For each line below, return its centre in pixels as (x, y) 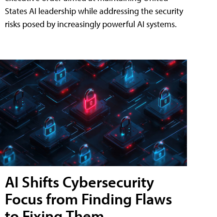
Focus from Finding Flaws (88, 199)
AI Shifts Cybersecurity (79, 182)
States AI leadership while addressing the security (94, 11)
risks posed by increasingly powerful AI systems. (91, 24)
